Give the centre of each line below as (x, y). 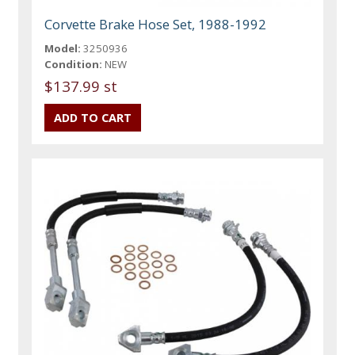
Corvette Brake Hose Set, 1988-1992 (156, 25)
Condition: (74, 65)
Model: (63, 49)
